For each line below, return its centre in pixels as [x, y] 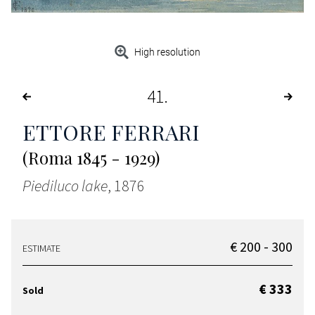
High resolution [168, 52]
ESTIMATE [41, 249]
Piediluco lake [65, 186]
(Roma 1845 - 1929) [91, 158]
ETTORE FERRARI [111, 133]
